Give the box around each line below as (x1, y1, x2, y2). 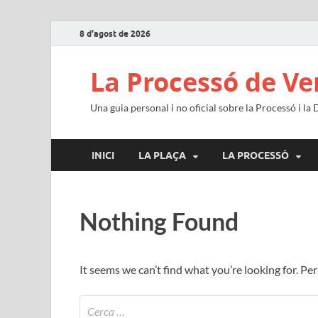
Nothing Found (79, 206, 238, 236)
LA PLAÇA (138, 149, 186, 161)
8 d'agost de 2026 (79, 28, 150, 39)
